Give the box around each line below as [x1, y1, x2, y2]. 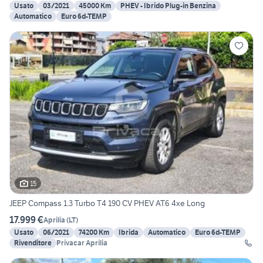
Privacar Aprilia [56, 238, 107, 248]
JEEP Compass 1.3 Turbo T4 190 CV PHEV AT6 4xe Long [9, 198, 205, 209]
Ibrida [119, 228, 139, 237]
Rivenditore [14, 238, 52, 248]
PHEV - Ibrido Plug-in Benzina [120, 1, 216, 11]
